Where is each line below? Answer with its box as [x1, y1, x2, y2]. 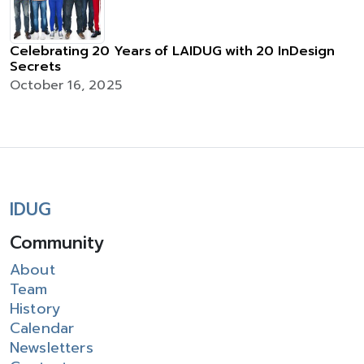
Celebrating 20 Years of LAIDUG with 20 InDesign [10, 41, 335, 61]
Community [10, 229, 104, 256]
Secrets [10, 56, 61, 76]
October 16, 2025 [10, 75, 122, 95]
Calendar [10, 316, 75, 340]
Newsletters [10, 336, 93, 359]
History [10, 297, 62, 320]
